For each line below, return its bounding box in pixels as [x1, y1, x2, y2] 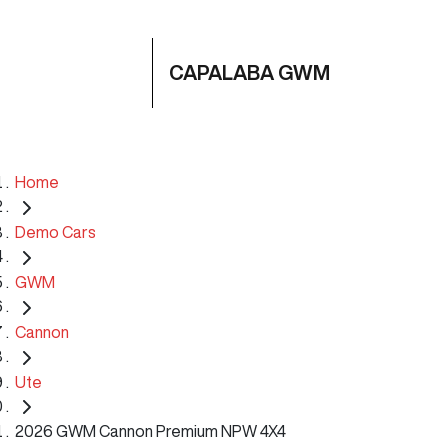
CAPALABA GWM [169, 62, 330, 83]
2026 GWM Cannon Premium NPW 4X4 [15, 423, 286, 440]
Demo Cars [15, 223, 96, 240]
